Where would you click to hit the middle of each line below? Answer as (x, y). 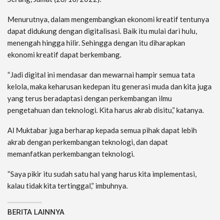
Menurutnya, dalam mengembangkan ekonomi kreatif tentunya (108, 19)
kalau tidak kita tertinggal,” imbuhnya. (68, 185)
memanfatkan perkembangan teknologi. (71, 153)
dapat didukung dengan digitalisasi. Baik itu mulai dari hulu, (102, 31)
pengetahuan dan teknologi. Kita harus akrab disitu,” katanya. (106, 110)
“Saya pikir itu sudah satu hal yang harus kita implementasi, (102, 174)
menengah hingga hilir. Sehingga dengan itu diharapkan (96, 42)
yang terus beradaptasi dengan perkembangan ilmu (90, 98)
